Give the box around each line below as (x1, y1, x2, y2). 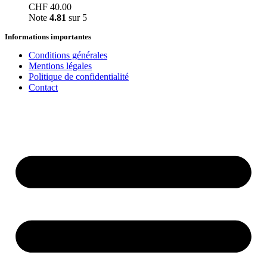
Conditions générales (29, 49, 107, 60)
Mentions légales (29, 60, 92, 71)
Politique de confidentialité (29, 71, 129, 82)
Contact (29, 82, 58, 92)
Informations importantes (5, 32, 91, 41)
